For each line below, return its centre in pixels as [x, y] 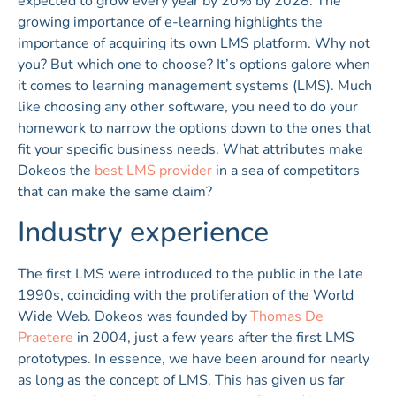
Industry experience [143, 232]
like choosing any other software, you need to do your [188, 107]
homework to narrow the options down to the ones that [194, 128]
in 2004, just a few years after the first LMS [214, 337]
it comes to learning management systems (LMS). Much [195, 85]
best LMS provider [152, 170]
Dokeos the [54, 170]
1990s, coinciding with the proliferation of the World [186, 295]
